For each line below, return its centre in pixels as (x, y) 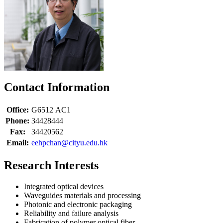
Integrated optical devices (64, 186)
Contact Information (57, 87)
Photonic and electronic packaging (78, 204)
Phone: (17, 121)
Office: (17, 110)
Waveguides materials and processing (82, 195)
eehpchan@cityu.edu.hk (69, 143)
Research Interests (51, 165)
